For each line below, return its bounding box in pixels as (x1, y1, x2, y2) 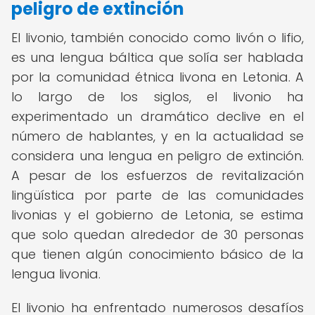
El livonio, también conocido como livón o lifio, (11, 29, 304, 46)
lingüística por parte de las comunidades (11, 186, 304, 204)
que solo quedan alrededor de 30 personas (11, 226, 304, 243)
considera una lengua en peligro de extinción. (11, 147, 304, 165)
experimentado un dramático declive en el (11, 108, 304, 125)
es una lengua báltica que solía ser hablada (11, 49, 304, 66)
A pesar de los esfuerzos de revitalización (11, 167, 304, 184)
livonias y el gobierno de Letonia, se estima (11, 206, 304, 224)
